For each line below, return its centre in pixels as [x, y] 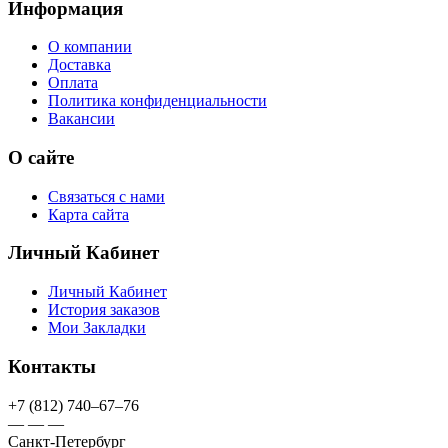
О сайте [41, 157]
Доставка [79, 65]
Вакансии [81, 119]
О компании [90, 47]
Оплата [73, 83]
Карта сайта [88, 214]
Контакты [52, 366]
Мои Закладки [97, 328]
